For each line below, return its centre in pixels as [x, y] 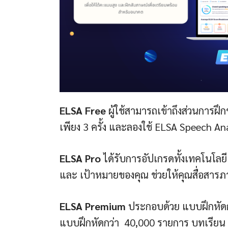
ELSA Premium [93, 206]
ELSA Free [84, 110]
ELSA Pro [80, 158]
